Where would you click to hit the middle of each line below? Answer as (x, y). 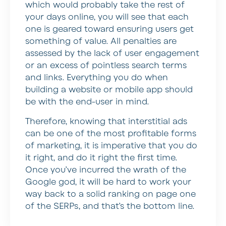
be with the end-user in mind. (87, 102)
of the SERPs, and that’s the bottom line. (110, 206)
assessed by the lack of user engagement (112, 54)
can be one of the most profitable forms (111, 133)
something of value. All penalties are (101, 42)
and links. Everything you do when (97, 78)
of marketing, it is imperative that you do (111, 146)
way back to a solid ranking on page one (110, 194)
